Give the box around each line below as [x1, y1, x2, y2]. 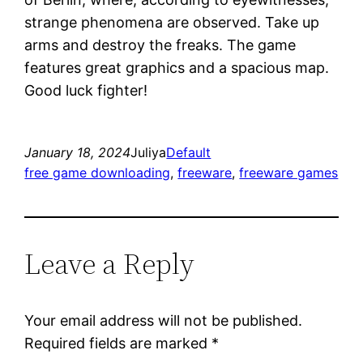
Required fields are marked [24, 334, 212, 352]
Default [166, 143, 211, 160]
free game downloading [24, 164, 171, 181]
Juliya [130, 143, 167, 160]
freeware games [239, 164, 339, 181]
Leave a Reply [24, 243, 195, 284]
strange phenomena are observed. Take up [24, 13, 320, 31]
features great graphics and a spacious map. [24, 58, 330, 76]
